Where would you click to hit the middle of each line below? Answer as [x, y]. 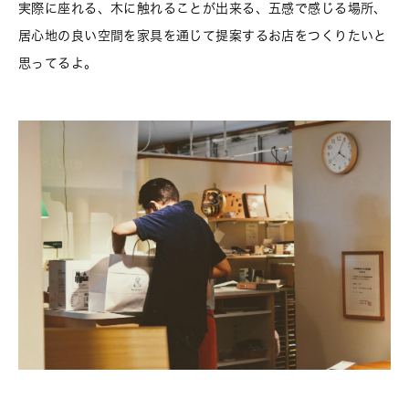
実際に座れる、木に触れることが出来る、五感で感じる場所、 [203, 9]
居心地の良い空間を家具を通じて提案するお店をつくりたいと [203, 36]
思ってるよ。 [58, 63]
